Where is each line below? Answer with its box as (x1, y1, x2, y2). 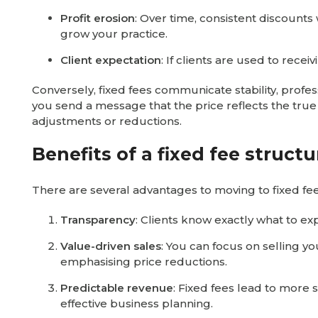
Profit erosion (60, 11, 135, 25)
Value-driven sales (60, 239, 161, 253)
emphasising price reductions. (60, 255, 227, 268)
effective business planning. (60, 297, 213, 310)
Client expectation (60, 53, 161, 67)
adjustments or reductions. (32, 114, 182, 128)
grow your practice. (60, 27, 168, 40)
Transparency (60, 213, 136, 226)
